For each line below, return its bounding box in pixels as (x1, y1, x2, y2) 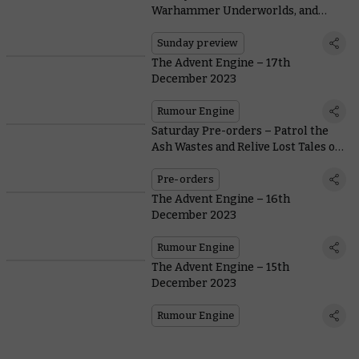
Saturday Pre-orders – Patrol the (151, 123, 329, 138)
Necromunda (151, 155, 222, 170)
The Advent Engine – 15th (151, 260, 289, 274)
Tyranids (151, 19, 199, 34)
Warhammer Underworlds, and (151, 3, 318, 18)
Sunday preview (156, 36, 239, 49)
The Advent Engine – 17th (151, 55, 290, 70)
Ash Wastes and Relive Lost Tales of (151, 139, 339, 154)
